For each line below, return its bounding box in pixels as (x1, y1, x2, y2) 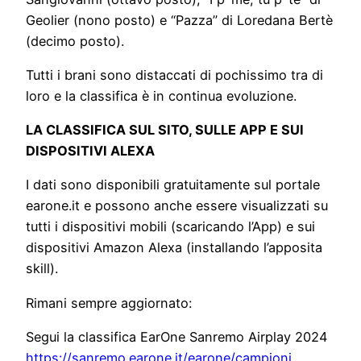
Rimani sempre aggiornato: (26, 294, 192, 311)
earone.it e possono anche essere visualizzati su (26, 197, 328, 214)
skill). (26, 260, 58, 277)
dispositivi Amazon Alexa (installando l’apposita (26, 239, 322, 256)
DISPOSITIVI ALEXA (26, 143, 155, 160)
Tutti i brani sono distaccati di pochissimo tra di (26, 66, 323, 83)
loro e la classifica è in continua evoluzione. (26, 87, 297, 104)
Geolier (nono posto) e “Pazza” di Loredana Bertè (26, 11, 333, 28)
